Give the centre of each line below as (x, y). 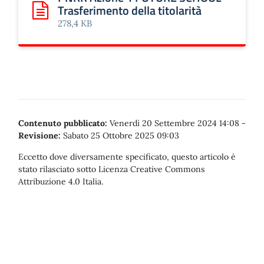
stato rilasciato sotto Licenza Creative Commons (112, 169)
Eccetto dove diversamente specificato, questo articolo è (127, 157)
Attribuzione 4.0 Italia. (61, 181)
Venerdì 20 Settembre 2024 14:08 (174, 123)
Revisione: (39, 136)
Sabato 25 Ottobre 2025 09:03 (120, 136)
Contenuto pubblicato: (63, 123)
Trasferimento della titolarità (130, 10)
